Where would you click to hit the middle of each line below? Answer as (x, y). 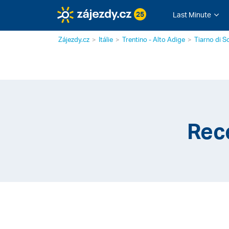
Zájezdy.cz (74, 39)
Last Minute (192, 15)
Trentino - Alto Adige (154, 39)
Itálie (106, 39)
